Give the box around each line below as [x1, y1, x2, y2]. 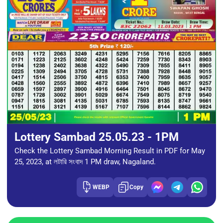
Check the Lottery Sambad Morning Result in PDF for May [14, 146, 205, 155]
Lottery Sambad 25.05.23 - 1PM [14, 130, 179, 143]
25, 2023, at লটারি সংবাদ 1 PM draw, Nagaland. [14, 157, 156, 166]
